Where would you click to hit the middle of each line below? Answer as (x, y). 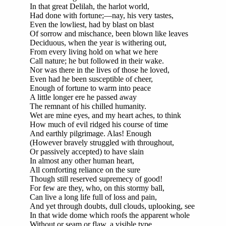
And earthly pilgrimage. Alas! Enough (91, 133)
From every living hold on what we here (94, 51)
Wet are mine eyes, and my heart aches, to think (105, 115)
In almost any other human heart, (82, 160)
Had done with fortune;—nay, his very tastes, (102, 15)
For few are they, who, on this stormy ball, (97, 188)
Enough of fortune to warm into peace (90, 88)
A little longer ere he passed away (83, 97)
